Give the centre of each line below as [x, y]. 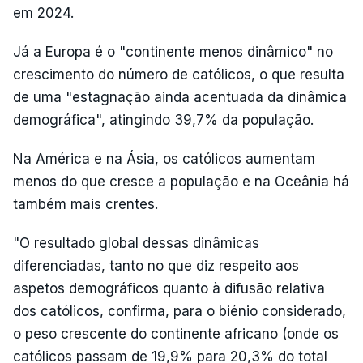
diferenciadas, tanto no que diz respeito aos [156, 266]
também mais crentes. [85, 204]
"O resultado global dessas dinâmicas [136, 243]
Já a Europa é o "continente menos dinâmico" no [173, 52]
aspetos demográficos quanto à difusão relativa [169, 288]
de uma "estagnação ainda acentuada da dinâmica [180, 97]
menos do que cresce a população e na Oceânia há [181, 181]
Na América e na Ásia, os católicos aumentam [164, 159]
